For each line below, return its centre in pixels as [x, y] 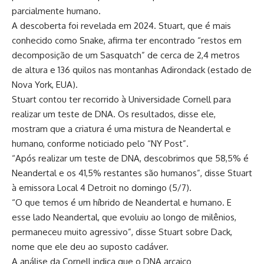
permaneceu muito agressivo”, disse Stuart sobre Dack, [122, 232]
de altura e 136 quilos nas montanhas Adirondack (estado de [132, 70]
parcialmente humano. [56, 11]
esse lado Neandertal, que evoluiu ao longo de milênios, [124, 217]
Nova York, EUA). [45, 84]
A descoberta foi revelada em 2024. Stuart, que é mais [121, 25]
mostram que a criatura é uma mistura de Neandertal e [121, 128]
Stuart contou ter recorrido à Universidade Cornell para [121, 99]
